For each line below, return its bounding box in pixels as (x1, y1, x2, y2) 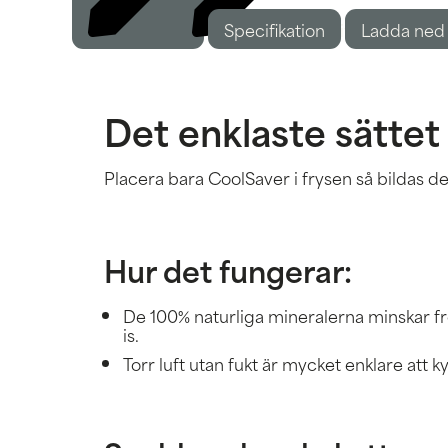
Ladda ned (361, 15, 445, 42)
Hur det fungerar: (104, 245, 352, 293)
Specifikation (224, 15, 325, 42)
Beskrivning (296, 15, 388, 42)
